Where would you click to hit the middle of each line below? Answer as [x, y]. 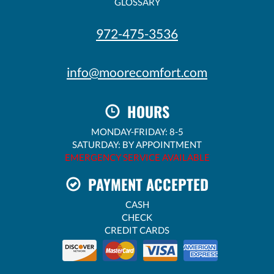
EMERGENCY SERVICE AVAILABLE [137, 157]
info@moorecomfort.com [137, 72]
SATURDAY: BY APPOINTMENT [137, 145]
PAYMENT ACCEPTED [144, 184]
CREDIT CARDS [137, 230]
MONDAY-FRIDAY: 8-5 [137, 132]
